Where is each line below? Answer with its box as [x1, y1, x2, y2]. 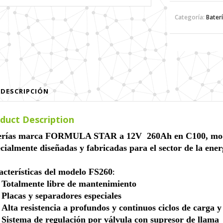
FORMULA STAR [45, 131, 117, 141]
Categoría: [174, 13, 206, 21]
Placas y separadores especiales [1, 191, 122, 201]
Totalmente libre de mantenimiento [1, 179, 137, 189]
